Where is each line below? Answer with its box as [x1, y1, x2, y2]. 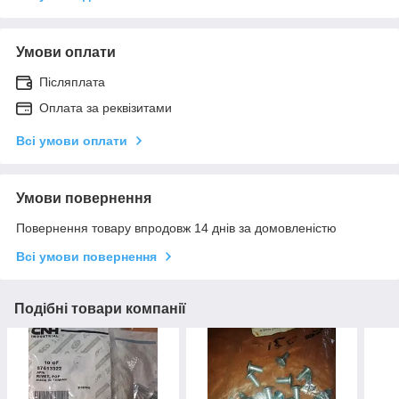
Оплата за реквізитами [39, 100, 172, 115]
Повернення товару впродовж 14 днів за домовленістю [16, 220, 337, 235]
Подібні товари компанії [14, 300, 186, 316]
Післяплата [39, 74, 105, 89]
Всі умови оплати [16, 133, 127, 148]
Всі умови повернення [16, 248, 157, 264]
